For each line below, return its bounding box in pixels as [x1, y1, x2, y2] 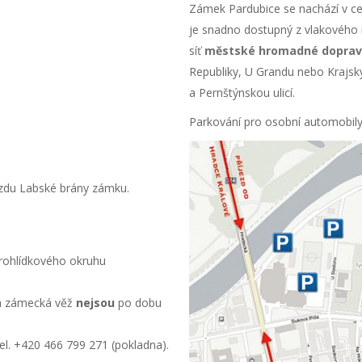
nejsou [76, 295, 118, 310]
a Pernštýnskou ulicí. [189, 85, 295, 100]
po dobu [118, 295, 162, 310]
